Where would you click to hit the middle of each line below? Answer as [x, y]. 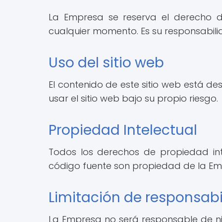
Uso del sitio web [106, 62]
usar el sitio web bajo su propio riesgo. [133, 98]
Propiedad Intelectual [123, 130]
